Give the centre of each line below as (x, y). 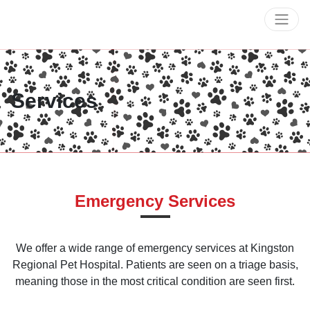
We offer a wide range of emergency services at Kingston (155, 248)
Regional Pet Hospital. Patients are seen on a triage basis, (155, 265)
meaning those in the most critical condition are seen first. (155, 281)
